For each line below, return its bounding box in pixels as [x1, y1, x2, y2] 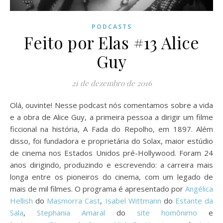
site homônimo [137, 207, 197, 218]
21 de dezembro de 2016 [71, 78, 152, 88]
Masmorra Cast [47, 195, 101, 206]
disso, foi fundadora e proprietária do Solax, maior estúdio [10, 135, 213, 146]
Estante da [175, 195, 213, 206]
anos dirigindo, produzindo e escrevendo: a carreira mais [10, 159, 213, 170]
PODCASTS [91, 22, 132, 31]
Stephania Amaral [37, 207, 116, 218]
